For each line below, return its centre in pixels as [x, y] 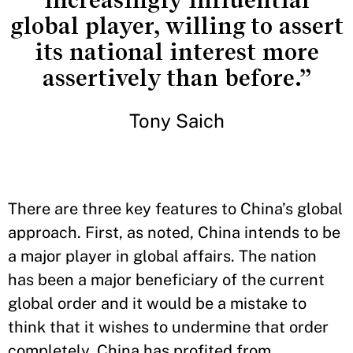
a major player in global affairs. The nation [162, 256]
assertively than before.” [176, 78]
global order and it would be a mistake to [157, 303]
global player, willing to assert [176, 26]
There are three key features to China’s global [175, 209]
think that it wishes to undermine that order [168, 327]
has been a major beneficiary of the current [166, 280]
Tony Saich [176, 121]
